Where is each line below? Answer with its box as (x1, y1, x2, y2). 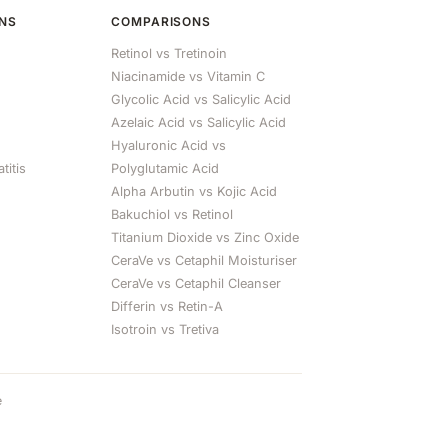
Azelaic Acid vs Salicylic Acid (110, 115, 286, 130)
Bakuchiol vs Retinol (110, 207, 233, 222)
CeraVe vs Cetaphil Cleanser (110, 276, 281, 291)
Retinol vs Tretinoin (110, 46, 227, 61)
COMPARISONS (110, 14, 212, 29)
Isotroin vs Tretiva (110, 322, 219, 337)
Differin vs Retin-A (110, 299, 223, 314)
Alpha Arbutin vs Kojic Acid (110, 184, 277, 199)
